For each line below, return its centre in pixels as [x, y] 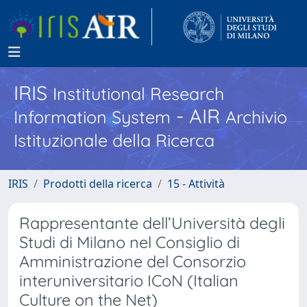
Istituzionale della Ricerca [114, 140]
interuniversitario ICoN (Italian [129, 281]
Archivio [256, 117]
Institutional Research [138, 94]
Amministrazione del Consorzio [133, 261]
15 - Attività [196, 184]
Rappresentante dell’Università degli [152, 223]
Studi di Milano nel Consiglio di [130, 242]
